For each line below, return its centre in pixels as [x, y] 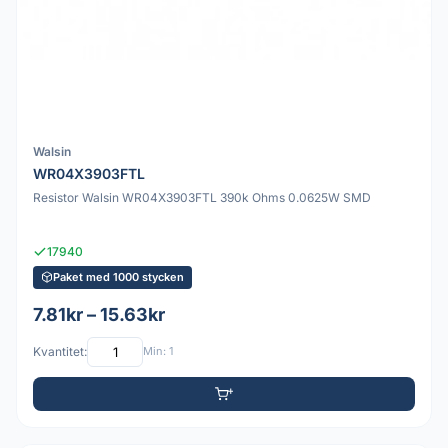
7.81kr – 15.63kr [99, 314]
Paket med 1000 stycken [118, 276]
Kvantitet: [60, 352]
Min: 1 [158, 351]
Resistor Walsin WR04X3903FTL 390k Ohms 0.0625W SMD [202, 198]
